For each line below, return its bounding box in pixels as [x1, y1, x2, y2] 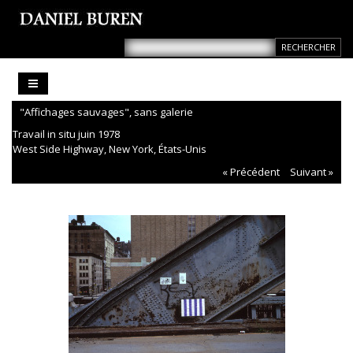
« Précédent [222, 165, 280, 180]
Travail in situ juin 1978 [13, 127, 120, 142]
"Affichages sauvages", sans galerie [20, 105, 193, 120]
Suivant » [290, 165, 333, 180]
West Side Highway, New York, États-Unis [13, 142, 206, 157]
